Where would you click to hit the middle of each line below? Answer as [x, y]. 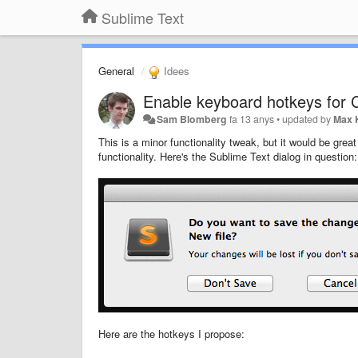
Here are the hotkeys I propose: [171, 333]
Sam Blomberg [192, 119]
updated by [308, 119]
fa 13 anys [252, 119]
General [116, 71]
